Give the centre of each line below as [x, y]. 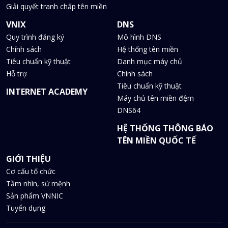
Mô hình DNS [139, 37]
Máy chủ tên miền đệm [155, 98]
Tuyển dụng [26, 208]
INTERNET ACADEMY [47, 92]
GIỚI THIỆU [28, 159]
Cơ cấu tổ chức [31, 172]
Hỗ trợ [17, 74]
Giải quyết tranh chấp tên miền [56, 7]
